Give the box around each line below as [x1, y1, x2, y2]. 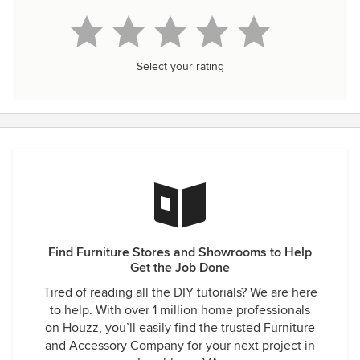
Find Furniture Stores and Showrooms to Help [48, 244, 312, 260]
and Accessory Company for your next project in [45, 337, 315, 354]
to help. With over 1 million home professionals [50, 302, 310, 318]
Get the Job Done [130, 260, 230, 276]
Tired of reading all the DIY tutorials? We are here [43, 284, 317, 301]
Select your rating [136, 59, 224, 73]
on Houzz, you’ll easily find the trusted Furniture [45, 320, 315, 336]
